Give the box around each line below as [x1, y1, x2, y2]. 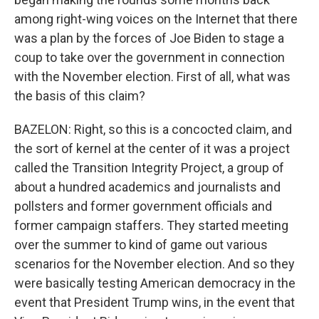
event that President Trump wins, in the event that [14, 295, 295, 310]
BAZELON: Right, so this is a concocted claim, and [14, 122, 292, 137]
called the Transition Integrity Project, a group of [14, 160, 284, 175]
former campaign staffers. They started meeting [14, 218, 288, 233]
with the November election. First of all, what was [14, 69, 291, 84]
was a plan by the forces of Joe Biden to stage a [14, 31, 284, 46]
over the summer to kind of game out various [14, 237, 268, 252]
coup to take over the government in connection [14, 50, 285, 65]
